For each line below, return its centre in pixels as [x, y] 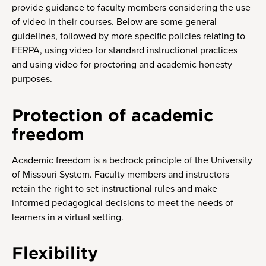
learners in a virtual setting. [68, 217]
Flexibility [55, 253]
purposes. [32, 79]
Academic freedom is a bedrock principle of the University [132, 160]
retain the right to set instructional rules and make [115, 189]
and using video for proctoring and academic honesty [122, 65]
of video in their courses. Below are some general [114, 22]
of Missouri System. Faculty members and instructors [121, 174]
